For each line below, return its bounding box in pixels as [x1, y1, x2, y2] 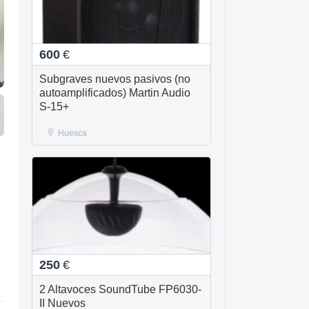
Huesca [58, 128, 87, 138]
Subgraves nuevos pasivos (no [39, 73, 190, 85]
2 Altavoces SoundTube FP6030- [39, 283, 201, 295]
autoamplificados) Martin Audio [39, 87, 190, 99]
